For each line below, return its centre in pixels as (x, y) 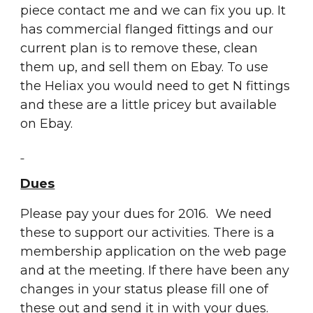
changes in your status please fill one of (145, 289)
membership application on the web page (154, 252)
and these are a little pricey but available (149, 105)
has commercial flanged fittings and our (147, 29)
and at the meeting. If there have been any (155, 270)
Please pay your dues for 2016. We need (146, 214)
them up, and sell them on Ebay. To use (145, 67)
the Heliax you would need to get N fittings (155, 86)
